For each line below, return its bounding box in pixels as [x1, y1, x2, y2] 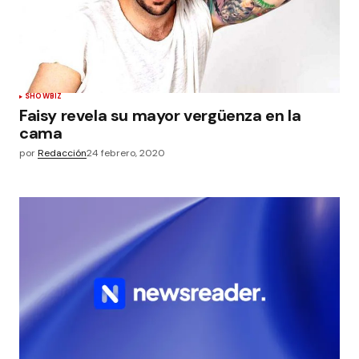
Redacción [38, 147, 87, 159]
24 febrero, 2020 [87, 147, 165, 159]
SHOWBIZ [25, 91, 63, 101]
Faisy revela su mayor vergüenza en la [19, 105, 301, 126]
